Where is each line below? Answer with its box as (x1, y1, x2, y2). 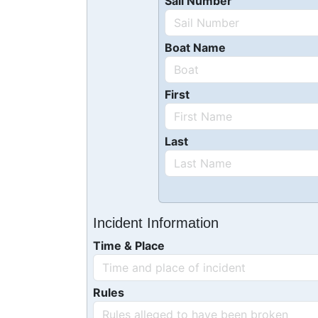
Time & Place (93, 238, 165, 253)
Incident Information (93, 215, 219, 231)
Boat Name (165, 40, 226, 55)
